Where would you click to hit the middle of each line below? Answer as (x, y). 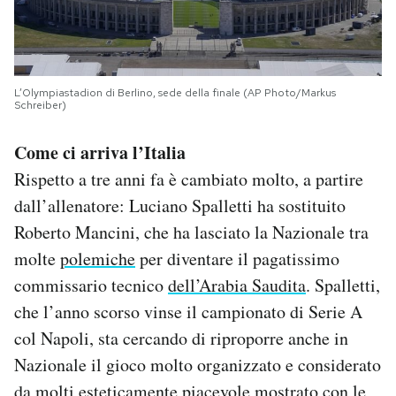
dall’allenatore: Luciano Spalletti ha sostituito (180, 205)
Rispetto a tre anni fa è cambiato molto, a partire (189, 179)
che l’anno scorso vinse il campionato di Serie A (188, 311)
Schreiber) (40, 105)
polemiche (98, 258)
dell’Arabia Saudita (237, 285)
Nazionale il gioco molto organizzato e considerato (198, 364)
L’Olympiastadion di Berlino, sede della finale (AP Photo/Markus (175, 92)
